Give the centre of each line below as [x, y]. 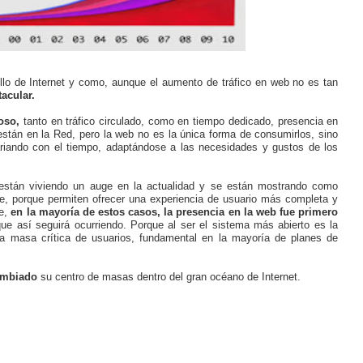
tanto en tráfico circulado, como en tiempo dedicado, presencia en [181, 121]
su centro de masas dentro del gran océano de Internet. [169, 276]
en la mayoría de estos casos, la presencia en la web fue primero [175, 211]
